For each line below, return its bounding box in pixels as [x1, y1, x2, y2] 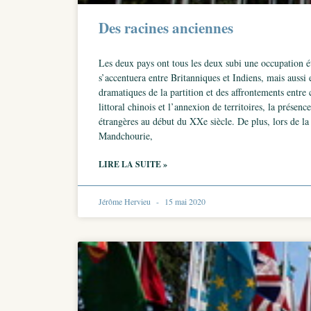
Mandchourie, [99, 129, 153, 142]
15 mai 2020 [162, 196, 205, 207]
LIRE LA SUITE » [99, 158, 167, 170]
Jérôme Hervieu [99, 196, 153, 207]
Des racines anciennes [99, 17, 233, 38]
